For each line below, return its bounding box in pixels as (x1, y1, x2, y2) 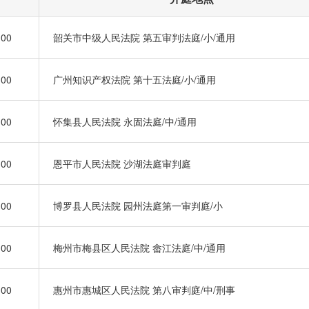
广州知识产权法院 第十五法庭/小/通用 (53, 72, 216, 86)
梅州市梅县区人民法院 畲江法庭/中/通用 (53, 241, 226, 255)
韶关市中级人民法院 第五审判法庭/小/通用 (53, 30, 235, 44)
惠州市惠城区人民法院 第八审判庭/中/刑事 (53, 283, 235, 297)
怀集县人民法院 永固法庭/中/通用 (53, 114, 197, 128)
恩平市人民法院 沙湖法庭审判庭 (53, 157, 191, 170)
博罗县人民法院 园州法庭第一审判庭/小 (53, 199, 223, 212)
